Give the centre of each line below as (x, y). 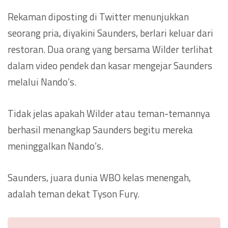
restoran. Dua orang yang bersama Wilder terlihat (110, 49)
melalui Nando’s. (42, 82)
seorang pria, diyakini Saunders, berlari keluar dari (110, 33)
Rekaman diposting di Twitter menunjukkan (98, 17)
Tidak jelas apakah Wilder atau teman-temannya (109, 113)
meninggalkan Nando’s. (55, 146)
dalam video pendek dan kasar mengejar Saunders (110, 66)
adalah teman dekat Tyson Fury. (74, 194)
